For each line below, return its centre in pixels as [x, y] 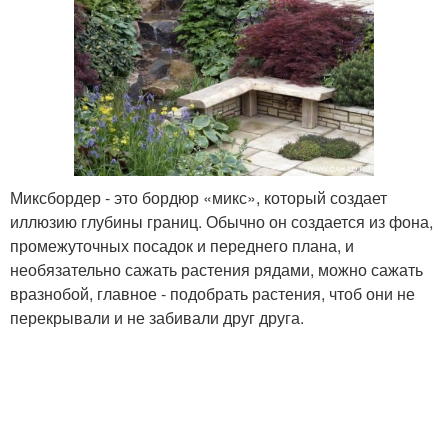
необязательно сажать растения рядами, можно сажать [216, 269]
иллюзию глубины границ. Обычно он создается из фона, [221, 221]
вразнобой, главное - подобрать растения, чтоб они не [212, 293]
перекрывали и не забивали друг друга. [157, 317]
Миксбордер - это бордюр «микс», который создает [198, 197]
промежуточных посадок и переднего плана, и [182, 245]
